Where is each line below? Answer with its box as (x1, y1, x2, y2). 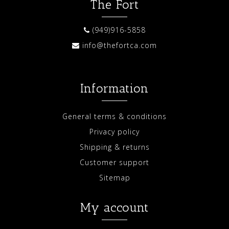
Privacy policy (89, 127, 140, 137)
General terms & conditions (62, 111, 167, 122)
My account (80, 200, 149, 215)
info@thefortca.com (82, 40, 157, 51)
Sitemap (99, 173, 130, 183)
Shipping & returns (79, 142, 150, 152)
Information (80, 81, 149, 96)
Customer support (80, 157, 149, 168)
